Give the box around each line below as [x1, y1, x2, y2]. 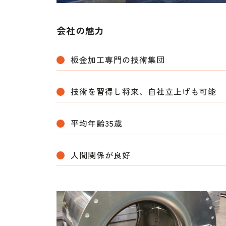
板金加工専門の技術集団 [71, 53, 165, 66]
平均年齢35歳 [71, 117, 123, 130]
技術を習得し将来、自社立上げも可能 [71, 85, 216, 98]
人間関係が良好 [71, 149, 131, 161]
